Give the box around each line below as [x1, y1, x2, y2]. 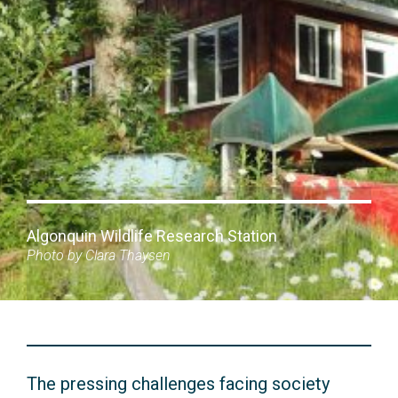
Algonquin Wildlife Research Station [27, 227, 277, 246]
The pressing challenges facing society [27, 373, 330, 395]
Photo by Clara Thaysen [27, 247, 171, 265]
